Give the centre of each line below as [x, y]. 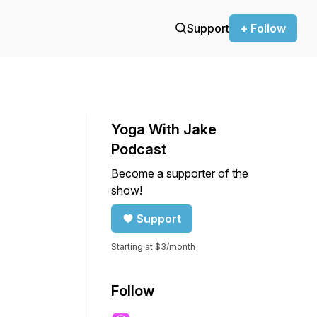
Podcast [139, 149]
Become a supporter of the [180, 173]
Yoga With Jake [164, 129]
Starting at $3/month [153, 247]
